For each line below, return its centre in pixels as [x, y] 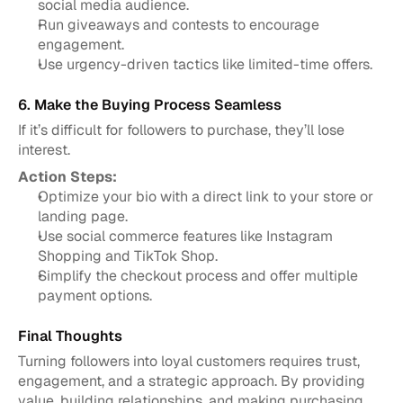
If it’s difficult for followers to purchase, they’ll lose [181, 130]
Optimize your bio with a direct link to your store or [206, 197]
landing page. [83, 216]
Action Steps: [67, 177]
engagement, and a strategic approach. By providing [192, 381]
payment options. [95, 296]
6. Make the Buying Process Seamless [150, 105]
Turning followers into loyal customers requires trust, [189, 361]
